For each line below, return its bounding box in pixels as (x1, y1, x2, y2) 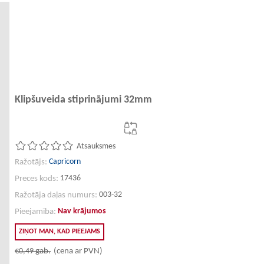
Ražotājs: (15, 158, 47, 167)
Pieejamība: (15, 207, 56, 216)
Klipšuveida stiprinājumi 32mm (15, 94, 152, 105)
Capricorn (49, 157, 81, 166)
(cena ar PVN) (54, 247, 103, 256)
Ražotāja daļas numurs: (15, 191, 97, 200)
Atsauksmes (77, 142, 115, 151)
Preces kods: (15, 174, 58, 183)
